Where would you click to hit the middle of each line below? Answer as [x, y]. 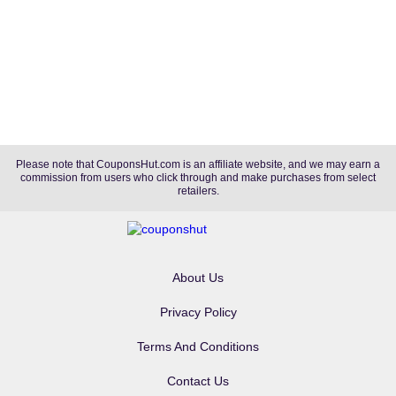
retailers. [198, 191]
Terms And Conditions [198, 347]
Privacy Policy [198, 312]
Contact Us [198, 381]
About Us [198, 278]
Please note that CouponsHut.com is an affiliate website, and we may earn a [198, 164]
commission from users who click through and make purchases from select [198, 178]
